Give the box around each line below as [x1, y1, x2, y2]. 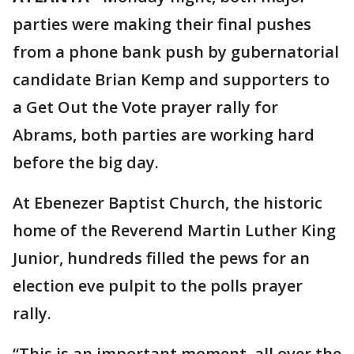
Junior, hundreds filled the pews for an [13, 247, 310, 269]
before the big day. [13, 152, 159, 173]
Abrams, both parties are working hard [13, 124, 314, 145]
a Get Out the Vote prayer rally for [13, 96, 278, 118]
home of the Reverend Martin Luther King [13, 220, 336, 241]
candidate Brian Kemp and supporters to [13, 69, 330, 90]
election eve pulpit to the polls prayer [13, 275, 303, 296]
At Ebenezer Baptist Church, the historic [13, 192, 322, 213]
